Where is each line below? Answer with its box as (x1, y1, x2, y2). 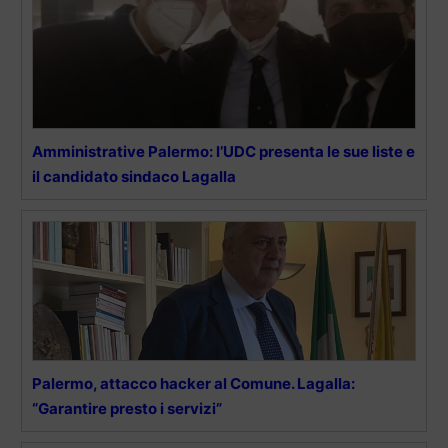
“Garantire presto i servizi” (32, 399, 222, 419)
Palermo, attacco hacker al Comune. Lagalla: (32, 374, 355, 394)
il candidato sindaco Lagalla (32, 167, 236, 187)
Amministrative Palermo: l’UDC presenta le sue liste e (32, 142, 415, 162)
